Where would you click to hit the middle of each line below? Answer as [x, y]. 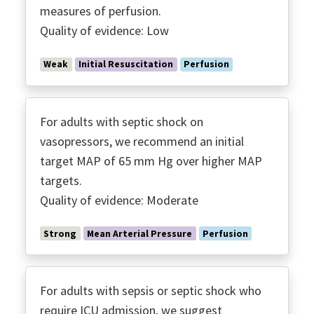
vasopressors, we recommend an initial [142, 141]
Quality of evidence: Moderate [119, 200]
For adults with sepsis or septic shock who [151, 290]
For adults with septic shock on [122, 121]
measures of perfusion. [101, 11]
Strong [60, 233]
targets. [61, 180]
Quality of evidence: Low [104, 31]
